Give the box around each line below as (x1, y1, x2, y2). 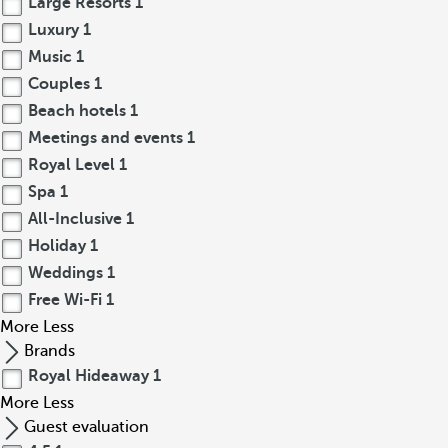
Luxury (24, 21, 83, 39)
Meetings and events (24, 129, 187, 147)
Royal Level (24, 156, 119, 174)
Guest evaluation (24, 418, 149, 436)
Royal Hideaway (24, 367, 153, 385)
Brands (24, 342, 75, 360)
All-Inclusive (24, 210, 126, 228)
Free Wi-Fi (24, 291, 106, 309)
